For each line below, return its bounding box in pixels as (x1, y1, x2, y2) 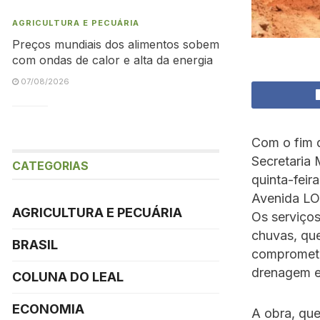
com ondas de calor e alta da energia (12, 53, 213, 67)
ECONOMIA (12, 301, 84, 316)
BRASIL (12, 237, 58, 252)
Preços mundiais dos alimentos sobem (12, 37, 219, 51)
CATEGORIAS (12, 159, 89, 173)
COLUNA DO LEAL (12, 269, 124, 284)
